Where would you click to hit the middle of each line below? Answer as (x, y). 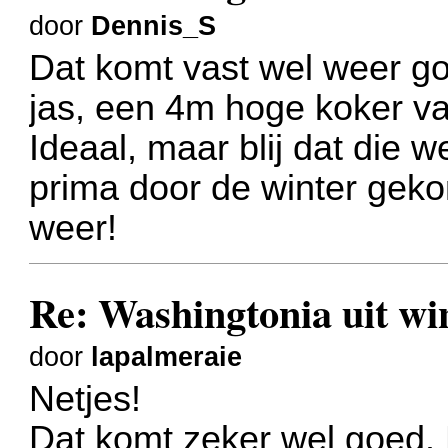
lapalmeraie (167, 356)
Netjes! (85, 399)
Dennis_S (154, 25)
